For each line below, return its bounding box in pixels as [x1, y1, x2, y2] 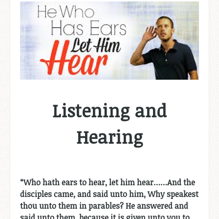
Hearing [76, 124, 143, 149]
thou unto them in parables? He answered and [20, 200, 188, 211]
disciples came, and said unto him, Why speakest [20, 188, 198, 199]
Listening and [52, 98, 167, 122]
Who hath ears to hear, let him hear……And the [23, 176, 195, 188]
